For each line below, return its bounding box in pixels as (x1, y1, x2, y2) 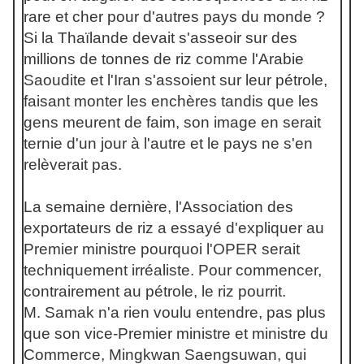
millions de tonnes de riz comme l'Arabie (24, 50, 304, 67)
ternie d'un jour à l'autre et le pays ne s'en (24, 135, 313, 152)
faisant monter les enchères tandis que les (24, 93, 318, 110)
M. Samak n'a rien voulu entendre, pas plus (24, 304, 326, 321)
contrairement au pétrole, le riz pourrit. (24, 283, 286, 300)
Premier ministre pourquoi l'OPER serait (24, 240, 300, 258)
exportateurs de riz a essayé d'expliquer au (24, 219, 324, 236)
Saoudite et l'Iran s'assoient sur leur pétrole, (24, 71, 327, 89)
